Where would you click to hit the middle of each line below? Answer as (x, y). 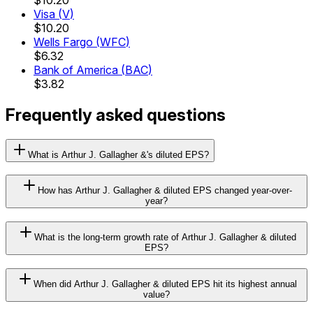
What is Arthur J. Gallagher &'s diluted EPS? (118, 154)
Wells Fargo (63, 42)
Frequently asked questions (116, 115)
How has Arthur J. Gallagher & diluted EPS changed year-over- (165, 191)
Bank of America (76, 70)
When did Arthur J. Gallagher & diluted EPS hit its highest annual (165, 284)
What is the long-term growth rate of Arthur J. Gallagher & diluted (165, 238)
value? (156, 294)
